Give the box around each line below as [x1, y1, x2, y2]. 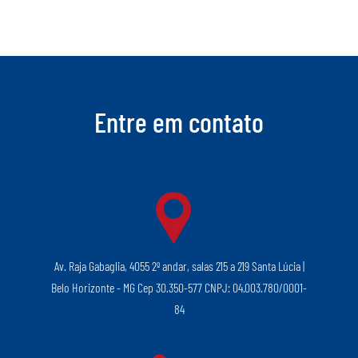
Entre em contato [94, 105, 264, 139]
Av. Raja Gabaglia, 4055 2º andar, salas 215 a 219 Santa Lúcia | [54, 258, 304, 274]
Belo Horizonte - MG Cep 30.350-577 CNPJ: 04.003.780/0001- [51, 280, 307, 296]
